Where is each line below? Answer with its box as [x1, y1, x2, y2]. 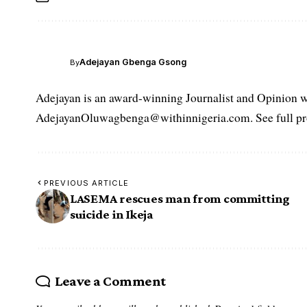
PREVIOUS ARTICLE [44, 177, 129, 188]
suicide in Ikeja [70, 206, 153, 221]
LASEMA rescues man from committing [70, 191, 290, 206]
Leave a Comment [54, 272, 166, 289]
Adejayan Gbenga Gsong [79, 57, 186, 68]
